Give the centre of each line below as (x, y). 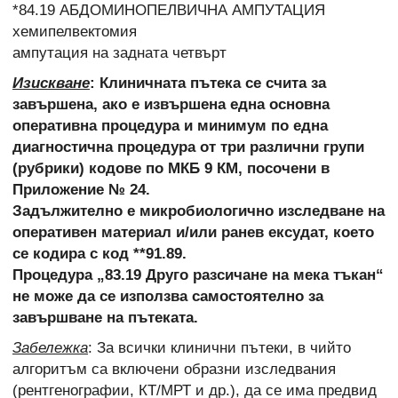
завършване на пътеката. (105, 318)
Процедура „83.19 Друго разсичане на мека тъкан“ (198, 275)
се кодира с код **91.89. (99, 254)
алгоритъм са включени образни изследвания (174, 370)
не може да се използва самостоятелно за (168, 297)
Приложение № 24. (81, 190)
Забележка (50, 348)
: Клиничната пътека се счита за (208, 84)
